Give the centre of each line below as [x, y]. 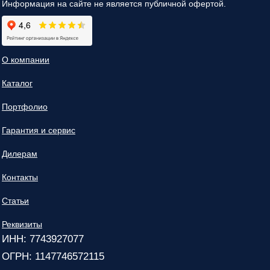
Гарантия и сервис [39, 130]
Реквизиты [22, 224]
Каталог [17, 83]
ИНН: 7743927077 [43, 239]
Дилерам [20, 154]
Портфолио [25, 107]
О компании [26, 60]
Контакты [20, 177]
